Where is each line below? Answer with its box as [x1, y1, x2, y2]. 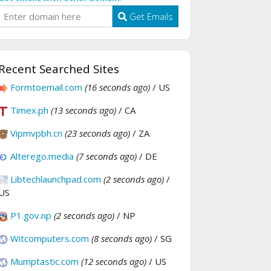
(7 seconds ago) [76, 150, 137, 163]
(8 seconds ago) [91, 232, 152, 245]
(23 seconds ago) [65, 127, 130, 140]
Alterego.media [10, 150, 74, 163]
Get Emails [127, 10, 173, 22]
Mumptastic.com [10, 255, 79, 268]
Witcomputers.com [10, 232, 89, 245]
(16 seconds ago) [85, 81, 150, 94]
